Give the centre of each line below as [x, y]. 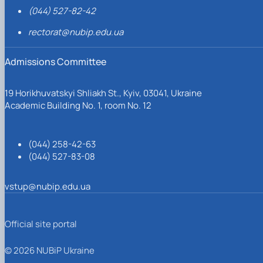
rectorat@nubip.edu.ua [76, 32]
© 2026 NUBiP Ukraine [50, 250]
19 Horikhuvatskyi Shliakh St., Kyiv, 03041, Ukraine [103, 93]
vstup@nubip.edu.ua [48, 186]
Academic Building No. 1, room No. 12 [78, 105]
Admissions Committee [55, 61]
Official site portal [41, 224]
